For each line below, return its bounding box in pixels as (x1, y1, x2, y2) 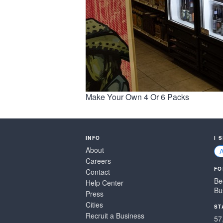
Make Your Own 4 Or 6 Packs (86, 91, 189, 103)
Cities (86, 200, 103, 210)
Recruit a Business (86, 211, 144, 221)
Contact (86, 167, 110, 177)
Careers (86, 156, 111, 166)
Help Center (86, 178, 123, 188)
